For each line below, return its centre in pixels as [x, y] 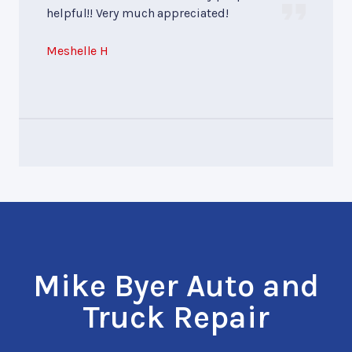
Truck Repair [176, 317]
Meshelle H [78, 50]
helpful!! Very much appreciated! [137, 13]
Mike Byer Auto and [176, 285]
